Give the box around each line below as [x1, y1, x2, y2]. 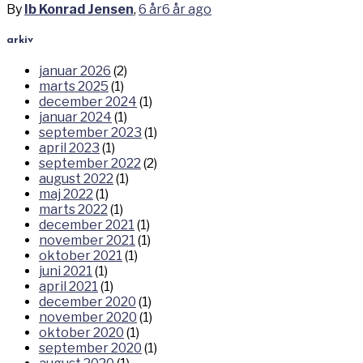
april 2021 [39, 279, 98, 295]
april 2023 [39, 140, 100, 156]
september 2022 [39, 156, 141, 172]
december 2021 [39, 217, 135, 233]
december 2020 [39, 294, 136, 310]
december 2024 [39, 94, 137, 110]
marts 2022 [39, 202, 108, 218]
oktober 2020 [39, 325, 124, 341]
